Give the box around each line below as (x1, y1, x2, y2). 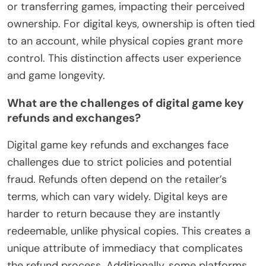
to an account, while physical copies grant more (7, 34, 243, 49)
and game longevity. (7, 68, 105, 83)
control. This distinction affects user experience (7, 51, 241, 66)
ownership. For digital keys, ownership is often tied (7, 17, 255, 31)
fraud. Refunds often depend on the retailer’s (7, 172, 227, 187)
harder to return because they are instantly (7, 207, 220, 221)
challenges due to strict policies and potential (7, 155, 232, 170)
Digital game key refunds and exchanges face (7, 138, 229, 153)
